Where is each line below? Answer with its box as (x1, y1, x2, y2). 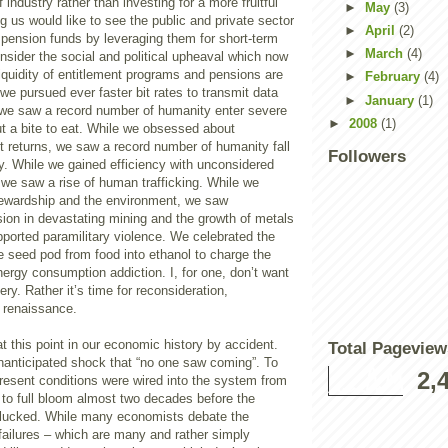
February (364, 69, 424, 85)
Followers (328, 146, 406, 166)
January (364, 92, 418, 108)
